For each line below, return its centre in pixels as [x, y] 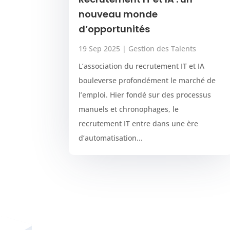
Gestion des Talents [162, 48]
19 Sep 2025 [100, 48]
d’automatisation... [111, 138]
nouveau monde [118, 14]
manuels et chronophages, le [129, 109]
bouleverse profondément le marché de [147, 80]
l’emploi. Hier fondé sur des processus [145, 94]
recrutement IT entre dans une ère [139, 123]
